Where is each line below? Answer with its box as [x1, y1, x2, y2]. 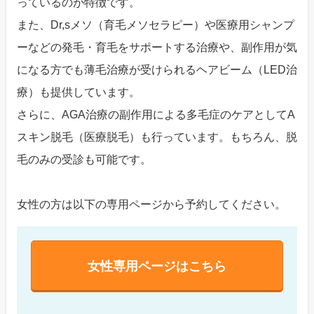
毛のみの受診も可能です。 [16, 153, 151, 166]
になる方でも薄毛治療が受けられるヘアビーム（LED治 [16, 64, 297, 76]
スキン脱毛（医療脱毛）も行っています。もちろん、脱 [16, 131, 297, 144]
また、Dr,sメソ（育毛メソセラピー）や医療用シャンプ [16, 19, 294, 32]
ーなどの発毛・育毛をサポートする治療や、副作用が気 [16, 41, 297, 54]
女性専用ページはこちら [87, 259, 226, 274]
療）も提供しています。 [16, 86, 140, 99]
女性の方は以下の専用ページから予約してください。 [16, 198, 286, 211]
